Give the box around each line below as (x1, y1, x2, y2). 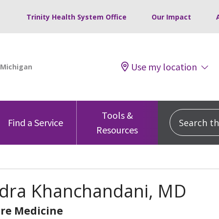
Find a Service (8, 116, 64, 129)
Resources (96, 123, 138, 136)
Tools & (101, 109, 133, 121)
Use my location (131, 60, 197, 73)
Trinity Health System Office (26, 12, 127, 22)
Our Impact (152, 12, 191, 22)
